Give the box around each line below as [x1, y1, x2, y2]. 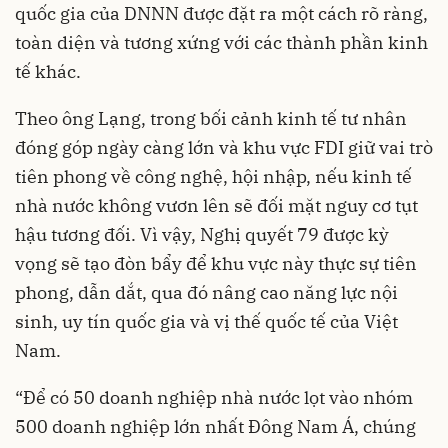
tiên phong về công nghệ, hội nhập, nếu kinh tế [15, 164, 412, 188]
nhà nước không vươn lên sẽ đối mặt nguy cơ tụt [15, 193, 418, 217]
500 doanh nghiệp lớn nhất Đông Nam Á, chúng [15, 414, 416, 438]
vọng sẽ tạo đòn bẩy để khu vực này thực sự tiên [15, 251, 417, 275]
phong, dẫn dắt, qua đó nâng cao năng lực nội [15, 280, 398, 304]
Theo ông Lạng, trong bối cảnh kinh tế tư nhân [15, 106, 407, 130]
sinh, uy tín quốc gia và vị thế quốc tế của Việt [15, 309, 398, 333]
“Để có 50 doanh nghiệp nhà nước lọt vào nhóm [15, 385, 413, 409]
